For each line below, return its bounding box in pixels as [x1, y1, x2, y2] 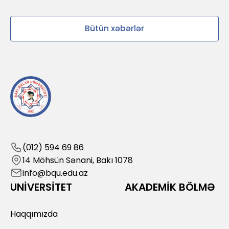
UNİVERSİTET [10, 179, 72, 194]
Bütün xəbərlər [85, 22, 144, 34]
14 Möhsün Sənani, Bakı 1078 [22, 154, 133, 166]
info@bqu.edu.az [22, 167, 88, 179]
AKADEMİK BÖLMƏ [125, 179, 216, 194]
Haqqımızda [10, 208, 58, 220]
